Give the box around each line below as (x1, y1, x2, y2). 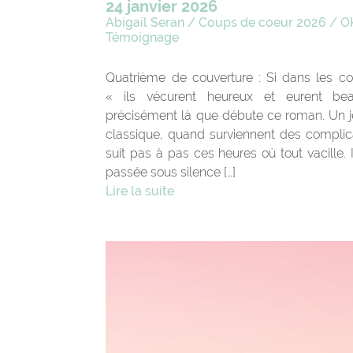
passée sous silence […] (106, 164, 236, 180)
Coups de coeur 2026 (199, 14, 327, 30)
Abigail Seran (106, 14, 185, 30)
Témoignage (106, 29, 180, 45)
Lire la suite (106, 183, 175, 199)
